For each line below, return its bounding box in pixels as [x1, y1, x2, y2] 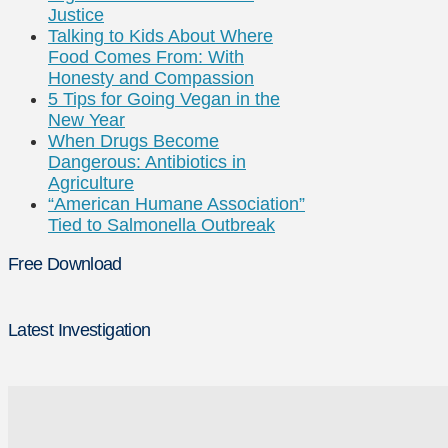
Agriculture [48, 173, 134, 194]
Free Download [8, 254, 122, 275]
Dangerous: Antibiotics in [48, 152, 246, 173]
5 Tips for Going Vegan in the [48, 89, 280, 110]
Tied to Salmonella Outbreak [48, 215, 275, 236]
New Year [48, 110, 125, 131]
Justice [48, 5, 104, 26]
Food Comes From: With [48, 47, 244, 68]
